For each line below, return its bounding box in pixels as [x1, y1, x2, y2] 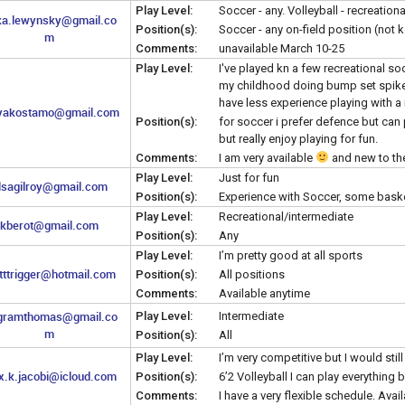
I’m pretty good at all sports [219, 248, 363, 262]
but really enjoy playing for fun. [219, 131, 378, 146]
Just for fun [219, 170, 279, 184]
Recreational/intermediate [219, 209, 353, 223]
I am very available [219, 150, 316, 165]
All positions [219, 267, 285, 281]
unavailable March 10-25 [219, 41, 344, 55]
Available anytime [219, 286, 310, 300]
